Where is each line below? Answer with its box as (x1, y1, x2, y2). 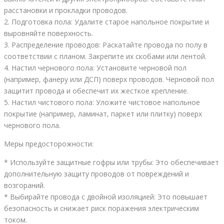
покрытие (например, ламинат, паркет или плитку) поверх (4, 109, 202, 119)
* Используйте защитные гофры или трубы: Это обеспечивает (4, 157, 219, 167)
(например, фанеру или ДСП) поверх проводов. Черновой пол (4, 74, 214, 84)
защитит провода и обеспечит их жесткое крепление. (4, 86, 188, 96)
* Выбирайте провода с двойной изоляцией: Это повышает (4, 192, 207, 202)
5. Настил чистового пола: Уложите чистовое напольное (4, 97, 200, 107)
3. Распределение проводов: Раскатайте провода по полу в (4, 40, 207, 50)
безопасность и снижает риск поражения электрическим (4, 203, 199, 213)
